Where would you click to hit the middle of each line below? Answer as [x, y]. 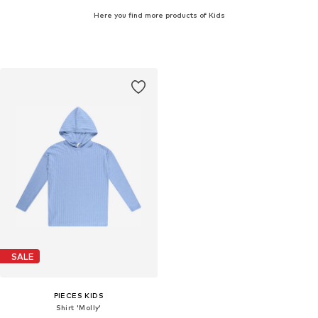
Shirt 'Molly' [78, 308]
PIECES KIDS [78, 296]
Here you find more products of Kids [159, 15]
